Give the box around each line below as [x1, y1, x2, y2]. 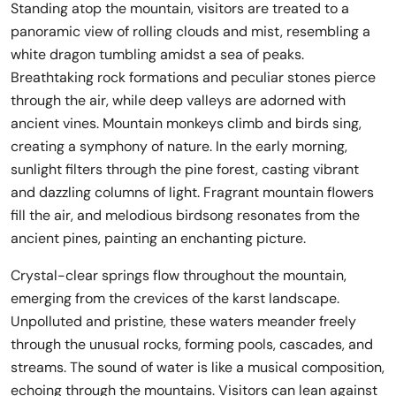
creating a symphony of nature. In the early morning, [11, 137, 347, 156]
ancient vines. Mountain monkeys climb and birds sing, [11, 114, 362, 133]
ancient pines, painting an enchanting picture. [11, 229, 306, 248]
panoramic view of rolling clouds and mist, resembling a [11, 22, 370, 42]
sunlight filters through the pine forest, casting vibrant [11, 160, 359, 179]
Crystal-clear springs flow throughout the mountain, [11, 266, 346, 286]
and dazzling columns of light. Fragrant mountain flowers [11, 183, 374, 202]
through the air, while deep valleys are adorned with [11, 91, 346, 110]
